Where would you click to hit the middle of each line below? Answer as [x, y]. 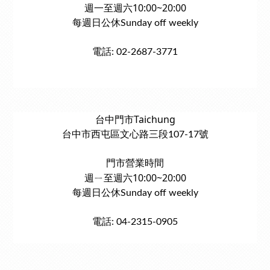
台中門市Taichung [135, 119]
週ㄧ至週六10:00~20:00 [135, 178]
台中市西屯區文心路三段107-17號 [135, 134]
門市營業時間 [135, 163]
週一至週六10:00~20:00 [135, 8]
